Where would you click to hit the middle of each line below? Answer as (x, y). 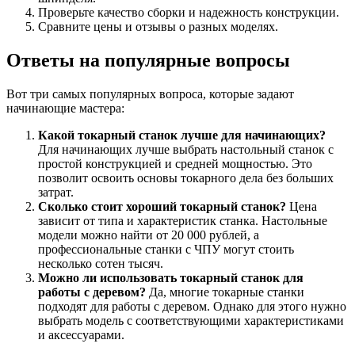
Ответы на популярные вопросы (148, 61)
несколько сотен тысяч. (101, 264)
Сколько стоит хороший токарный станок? (162, 207)
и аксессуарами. (81, 335)
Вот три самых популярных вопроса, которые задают (150, 94)
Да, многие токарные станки (225, 292)
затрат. (56, 193)
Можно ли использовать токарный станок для (171, 278)
